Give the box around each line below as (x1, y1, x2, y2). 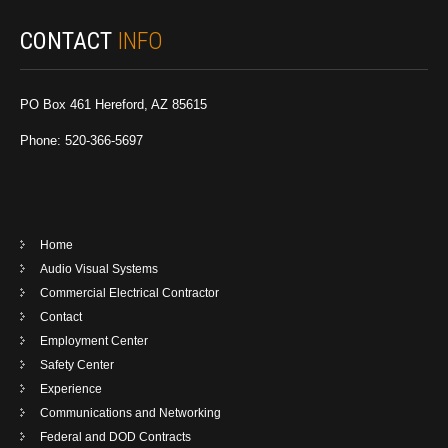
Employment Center (40, 334, 148, 349)
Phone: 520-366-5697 (20, 133, 143, 148)
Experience (40, 382, 102, 397)
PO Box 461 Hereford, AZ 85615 (20, 97, 207, 112)
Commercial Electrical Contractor (40, 286, 219, 301)
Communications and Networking (40, 406, 221, 421)
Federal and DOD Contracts (40, 430, 191, 445)
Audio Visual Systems (40, 262, 158, 277)
